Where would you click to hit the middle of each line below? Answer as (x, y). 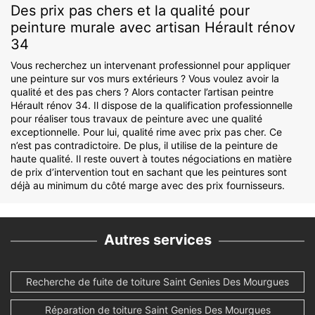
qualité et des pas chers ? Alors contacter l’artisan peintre (142, 92)
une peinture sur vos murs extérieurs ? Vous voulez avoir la (145, 79)
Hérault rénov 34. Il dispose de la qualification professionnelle (152, 105)
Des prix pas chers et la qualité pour (130, 11)
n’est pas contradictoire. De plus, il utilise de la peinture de (144, 146)
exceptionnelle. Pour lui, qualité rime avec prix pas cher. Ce (146, 132)
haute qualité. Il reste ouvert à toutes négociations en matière (151, 159)
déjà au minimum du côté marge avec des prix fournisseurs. (148, 186)
